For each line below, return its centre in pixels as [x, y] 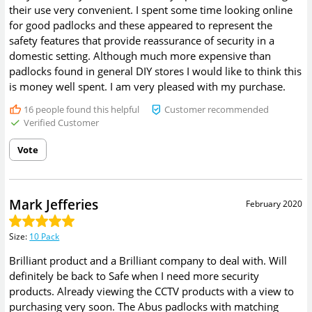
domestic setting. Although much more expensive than [140, 55]
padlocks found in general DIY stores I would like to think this [156, 71]
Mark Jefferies [54, 205]
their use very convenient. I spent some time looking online [151, 9]
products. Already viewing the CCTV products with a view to [152, 291]
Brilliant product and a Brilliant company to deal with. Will [148, 260]
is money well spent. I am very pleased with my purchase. [148, 86]
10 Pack [45, 237]
